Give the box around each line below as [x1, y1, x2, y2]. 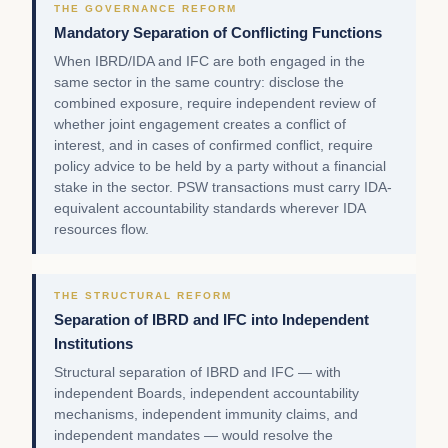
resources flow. [54, 222, 149, 238]
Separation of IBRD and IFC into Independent [54, 311, 369, 329]
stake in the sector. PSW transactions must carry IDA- [54, 180, 392, 196]
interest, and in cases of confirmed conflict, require [54, 138, 373, 154]
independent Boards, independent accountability [54, 386, 359, 402]
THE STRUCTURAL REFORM [54, 290, 232, 302]
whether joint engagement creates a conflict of [54, 117, 346, 133]
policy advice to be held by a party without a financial [54, 159, 386, 175]
